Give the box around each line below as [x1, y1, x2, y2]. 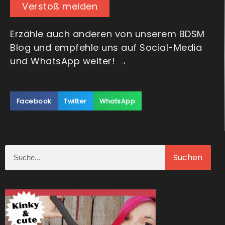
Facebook [16, 96, 51, 105]
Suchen [173, 151, 203, 163]
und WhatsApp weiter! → [10, 55, 127, 68]
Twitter [64, 96, 87, 105]
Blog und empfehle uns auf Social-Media [10, 41, 202, 54]
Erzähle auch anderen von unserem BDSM [10, 28, 205, 41]
